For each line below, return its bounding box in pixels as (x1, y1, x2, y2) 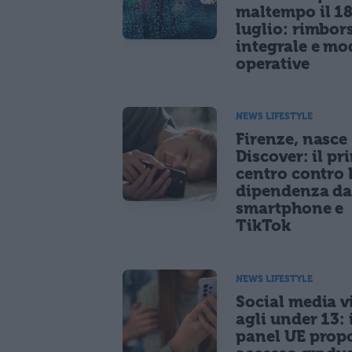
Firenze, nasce (236, 130, 348, 149)
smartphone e (236, 199, 344, 218)
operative (236, 54, 310, 74)
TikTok (236, 216, 291, 236)
